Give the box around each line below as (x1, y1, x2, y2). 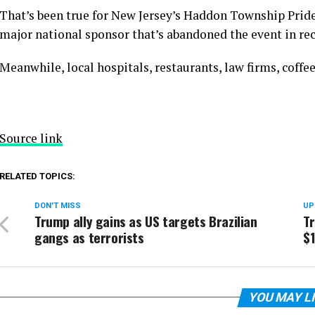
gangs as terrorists (34, 226, 144, 247)
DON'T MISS (34, 200, 81, 210)
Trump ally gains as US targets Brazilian (34, 210, 257, 231)
